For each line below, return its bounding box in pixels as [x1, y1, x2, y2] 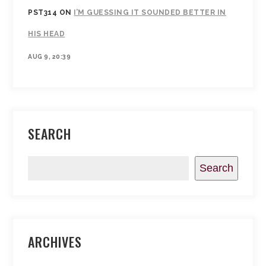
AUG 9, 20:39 [28, 53, 71, 60]
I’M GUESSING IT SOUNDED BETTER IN [74, 8, 226, 17]
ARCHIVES [28, 232, 83, 252]
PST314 [28, 8, 58, 17]
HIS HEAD [28, 30, 65, 38]
